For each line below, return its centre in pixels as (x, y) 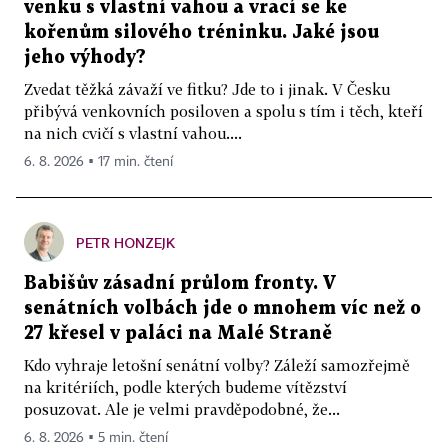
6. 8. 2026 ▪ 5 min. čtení (96, 438)
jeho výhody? (85, 58)
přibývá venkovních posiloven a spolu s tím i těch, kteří (223, 111)
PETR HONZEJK (125, 243)
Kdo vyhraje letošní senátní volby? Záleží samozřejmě (217, 365)
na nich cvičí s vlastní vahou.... (133, 133)
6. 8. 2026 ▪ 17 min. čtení (98, 162)
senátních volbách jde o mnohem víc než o (222, 309)
